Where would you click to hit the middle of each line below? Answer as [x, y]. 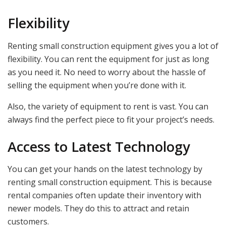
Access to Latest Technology [99, 146]
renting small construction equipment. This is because [110, 182]
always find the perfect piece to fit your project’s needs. [111, 119]
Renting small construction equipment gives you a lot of [113, 46]
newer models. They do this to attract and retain [98, 209]
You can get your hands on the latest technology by [105, 169]
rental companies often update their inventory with [104, 195]
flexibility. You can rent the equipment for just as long [108, 59]
